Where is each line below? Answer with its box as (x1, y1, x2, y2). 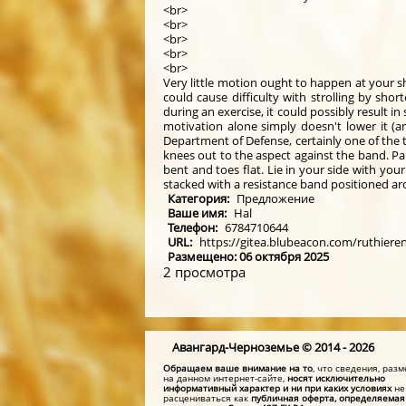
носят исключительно (287, 371, 385, 384)
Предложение (237, 190, 314, 207)
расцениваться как (163, 391, 251, 404)
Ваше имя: (168, 205, 229, 221)
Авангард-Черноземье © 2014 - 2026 (172, 338, 374, 355)
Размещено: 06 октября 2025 (168, 248, 329, 265)
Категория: (168, 190, 232, 207)
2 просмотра (163, 263, 246, 281)
